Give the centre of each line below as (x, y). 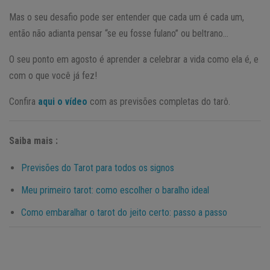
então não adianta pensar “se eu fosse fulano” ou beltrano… (119, 33)
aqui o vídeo (63, 101)
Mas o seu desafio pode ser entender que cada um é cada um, (127, 17)
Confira (24, 101)
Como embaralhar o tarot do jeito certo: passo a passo (124, 212)
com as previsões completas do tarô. (159, 101)
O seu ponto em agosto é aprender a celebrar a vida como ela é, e (134, 59)
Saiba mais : (33, 140)
